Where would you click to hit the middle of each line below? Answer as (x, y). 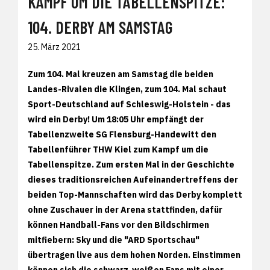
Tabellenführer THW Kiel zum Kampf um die (118, 149)
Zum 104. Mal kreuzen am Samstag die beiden (121, 74)
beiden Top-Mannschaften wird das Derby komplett (135, 194)
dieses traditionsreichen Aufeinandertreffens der (133, 179)
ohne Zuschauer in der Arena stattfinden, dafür (125, 209)
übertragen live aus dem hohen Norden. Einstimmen (134, 255)
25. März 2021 (54, 47)
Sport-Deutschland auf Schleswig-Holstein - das (129, 104)
